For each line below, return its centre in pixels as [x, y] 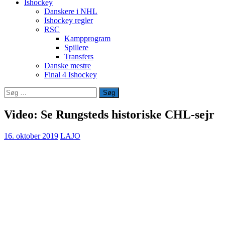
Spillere [76, 47]
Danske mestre [68, 66]
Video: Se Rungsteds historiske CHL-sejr [109, 114]
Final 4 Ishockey [71, 75]
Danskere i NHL [71, 11]
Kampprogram [87, 38]
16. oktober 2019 [31, 136]
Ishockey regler [69, 20]
